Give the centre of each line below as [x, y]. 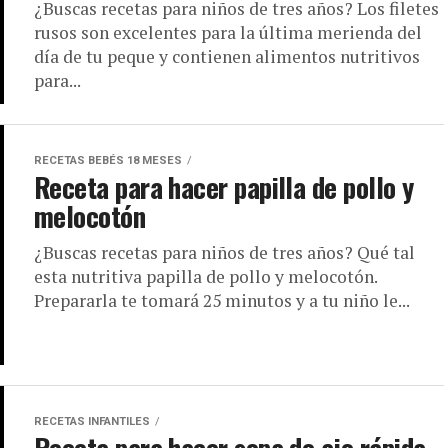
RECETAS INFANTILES [92, 422]
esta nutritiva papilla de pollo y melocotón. [205, 276]
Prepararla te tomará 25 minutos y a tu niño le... [222, 300]
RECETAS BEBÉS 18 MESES [108, 160]
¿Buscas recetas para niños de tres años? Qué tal [224, 252]
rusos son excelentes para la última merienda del [228, 32]
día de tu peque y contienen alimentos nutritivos [227, 56]
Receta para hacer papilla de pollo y [224, 187]
